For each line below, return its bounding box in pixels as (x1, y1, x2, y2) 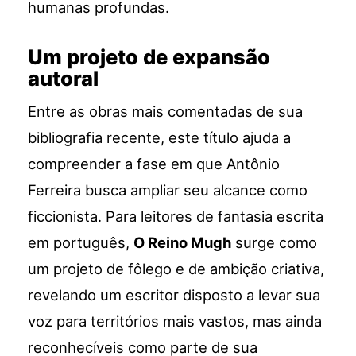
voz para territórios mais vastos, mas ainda (28, 312, 323, 331)
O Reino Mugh (133, 234, 232, 252)
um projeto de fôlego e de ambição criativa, (28, 260, 325, 278)
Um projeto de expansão (28, 44, 271, 70)
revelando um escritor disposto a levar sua (28, 286, 321, 304)
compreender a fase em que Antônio (28, 155, 281, 173)
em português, (28, 234, 134, 252)
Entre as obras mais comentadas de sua (28, 103, 304, 121)
